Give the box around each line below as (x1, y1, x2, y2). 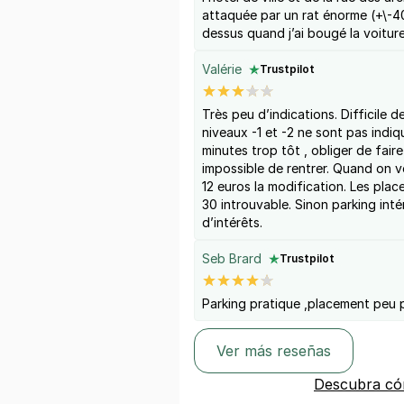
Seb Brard (202, 251, 262, 267)
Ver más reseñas (216, 342, 331, 361)
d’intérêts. (202, 214, 262, 230)
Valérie (202, 60, 242, 77)
